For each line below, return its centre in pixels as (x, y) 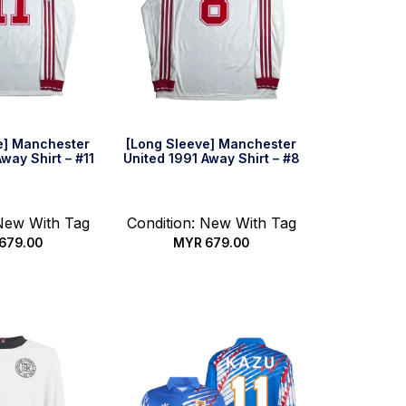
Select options (212, 283)
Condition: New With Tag (211, 223)
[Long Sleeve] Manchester (212, 144)
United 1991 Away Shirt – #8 (211, 158)
